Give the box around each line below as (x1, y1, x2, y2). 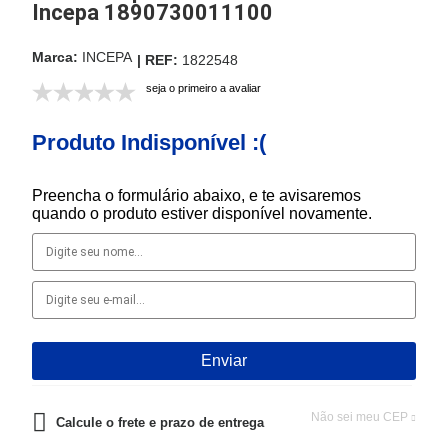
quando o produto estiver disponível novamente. (32, 205, 372, 222)
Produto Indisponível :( (32, 130, 266, 155)
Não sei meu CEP (311, 410, 408, 424)
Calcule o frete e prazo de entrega (56, 415, 264, 430)
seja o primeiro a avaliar (146, 82, 261, 94)
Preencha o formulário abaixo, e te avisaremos (32, 187, 361, 204)
